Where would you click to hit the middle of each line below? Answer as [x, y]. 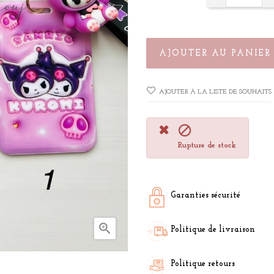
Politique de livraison [213, 230]
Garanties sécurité [206, 196]
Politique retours [203, 264]
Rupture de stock [207, 146]
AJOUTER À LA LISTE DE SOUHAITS [215, 92]
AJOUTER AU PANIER [215, 53]
